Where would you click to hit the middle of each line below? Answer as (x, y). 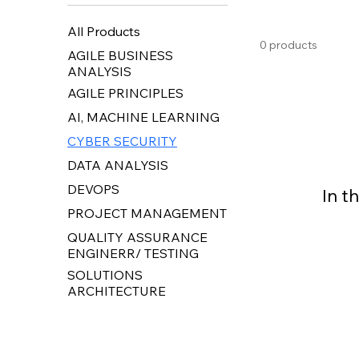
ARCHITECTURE (117, 290)
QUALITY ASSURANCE (137, 237)
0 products (288, 44)
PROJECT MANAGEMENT (147, 213)
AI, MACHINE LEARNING (143, 117)
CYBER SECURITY (122, 141)
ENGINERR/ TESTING (133, 253)
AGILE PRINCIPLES (125, 93)
